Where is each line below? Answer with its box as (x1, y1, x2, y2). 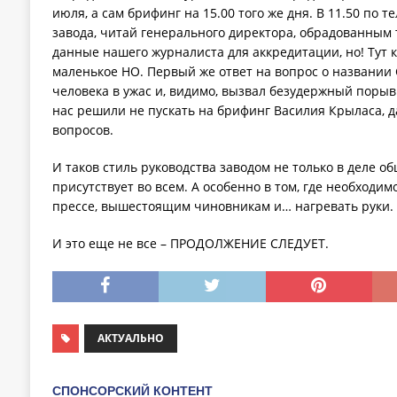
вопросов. (51, 121, 113, 139)
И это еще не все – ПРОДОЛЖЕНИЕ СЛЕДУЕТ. (51, 235, 329, 253)
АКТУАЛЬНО (97, 331, 164, 346)
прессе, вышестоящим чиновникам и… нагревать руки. (51, 198, 393, 215)
